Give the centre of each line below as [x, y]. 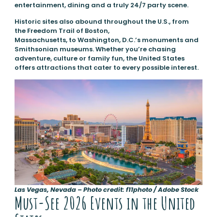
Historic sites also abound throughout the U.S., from [101, 21]
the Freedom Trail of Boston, [62, 31]
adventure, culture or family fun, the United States [99, 58]
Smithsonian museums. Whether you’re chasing [95, 49]
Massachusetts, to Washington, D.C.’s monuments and [106, 40]
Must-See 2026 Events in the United [105, 203]
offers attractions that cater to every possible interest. [106, 67]
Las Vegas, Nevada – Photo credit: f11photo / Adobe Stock [106, 190]
